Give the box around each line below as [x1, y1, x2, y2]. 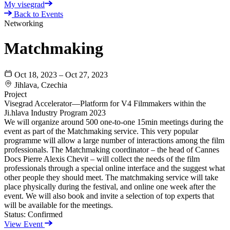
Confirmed [28, 209, 63, 219]
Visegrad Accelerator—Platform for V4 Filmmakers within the [4, 99, 206, 108]
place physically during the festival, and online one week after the [4, 182, 216, 191]
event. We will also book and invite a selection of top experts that [4, 191, 214, 200]
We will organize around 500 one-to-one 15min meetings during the [4, 117, 223, 126]
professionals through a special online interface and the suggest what [4, 163, 225, 172]
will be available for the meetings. [4, 200, 113, 209]
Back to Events [12, 10, 63, 18]
